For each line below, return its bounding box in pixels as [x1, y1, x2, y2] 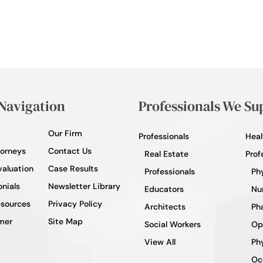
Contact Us [48, 145, 92, 156]
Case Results [48, 163, 98, 174]
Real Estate [144, 148, 188, 159]
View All [144, 236, 176, 247]
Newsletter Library [48, 180, 120, 191]
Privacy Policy [48, 198, 102, 209]
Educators [144, 183, 184, 194]
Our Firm [48, 127, 82, 139]
